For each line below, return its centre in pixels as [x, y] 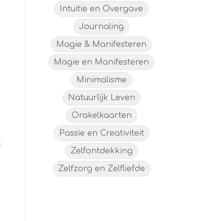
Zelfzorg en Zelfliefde [101, 169]
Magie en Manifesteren [102, 62]
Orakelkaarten [101, 116]
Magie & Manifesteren [102, 45]
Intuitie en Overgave [102, 9]
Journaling [102, 27]
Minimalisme [101, 80]
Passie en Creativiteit [101, 133]
